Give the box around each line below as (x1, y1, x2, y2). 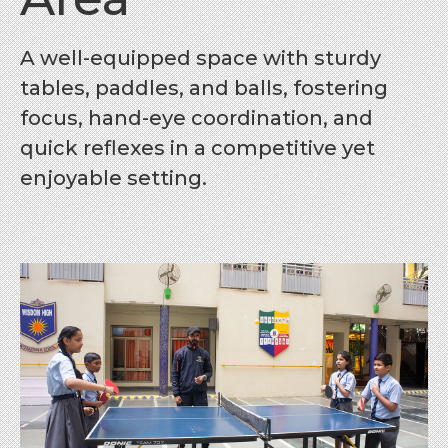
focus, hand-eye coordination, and (19, 106, 373, 131)
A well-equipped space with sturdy (19, 46, 381, 71)
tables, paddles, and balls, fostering (19, 76, 388, 101)
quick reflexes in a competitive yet (19, 136, 375, 161)
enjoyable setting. (19, 166, 207, 191)
